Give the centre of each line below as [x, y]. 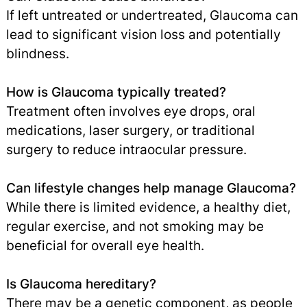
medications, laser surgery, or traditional [130, 131]
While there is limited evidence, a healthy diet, [148, 207]
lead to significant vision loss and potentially [143, 35]
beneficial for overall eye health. [105, 246]
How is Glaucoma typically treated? [116, 92]
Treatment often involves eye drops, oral [131, 111]
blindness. [37, 54]
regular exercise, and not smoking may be [135, 226]
